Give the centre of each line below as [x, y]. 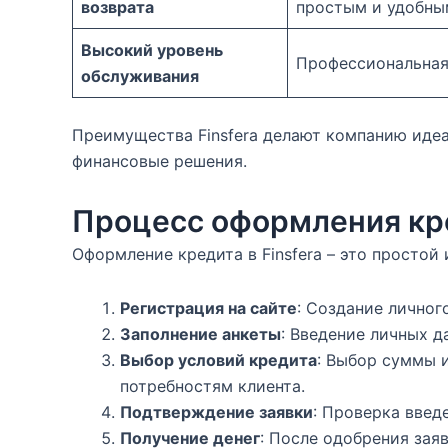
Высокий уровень [152, 50]
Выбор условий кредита [218, 360]
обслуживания [140, 76]
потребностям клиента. [212, 386]
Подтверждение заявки [216, 412]
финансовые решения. [159, 161]
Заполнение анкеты [200, 334]
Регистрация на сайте [208, 308]
